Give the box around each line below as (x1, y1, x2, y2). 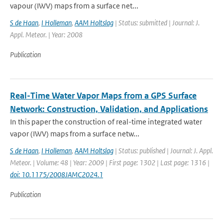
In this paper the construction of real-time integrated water (10, 117, 202, 126)
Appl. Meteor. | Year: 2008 (10, 30, 83, 39)
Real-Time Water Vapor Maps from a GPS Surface (10, 90, 197, 101)
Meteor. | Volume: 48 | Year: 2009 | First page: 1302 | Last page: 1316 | (10, 158, 210, 167)
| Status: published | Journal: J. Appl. (113, 146, 213, 155)
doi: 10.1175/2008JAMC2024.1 (10, 170, 103, 179)
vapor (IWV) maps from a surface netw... (10, 129, 139, 138)
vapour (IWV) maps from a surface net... (10, 1, 138, 10)
